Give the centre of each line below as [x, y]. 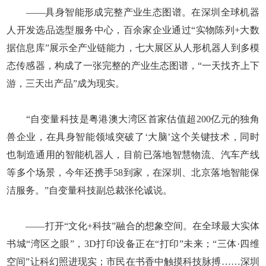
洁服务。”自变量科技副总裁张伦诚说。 [90, 190]
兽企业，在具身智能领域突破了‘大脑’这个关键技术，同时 [133, 137]
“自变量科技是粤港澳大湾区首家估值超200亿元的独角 [133, 119]
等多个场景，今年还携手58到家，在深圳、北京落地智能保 [133, 172]
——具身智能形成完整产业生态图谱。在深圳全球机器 [133, 12]
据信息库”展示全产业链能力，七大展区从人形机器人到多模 [133, 47]
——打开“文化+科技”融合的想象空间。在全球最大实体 [133, 226]
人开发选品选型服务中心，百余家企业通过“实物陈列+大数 [133, 30]
